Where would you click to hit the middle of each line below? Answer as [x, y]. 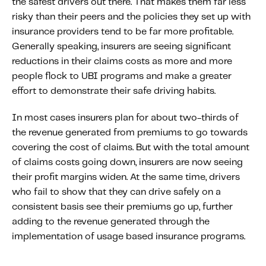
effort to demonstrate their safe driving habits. [114, 91]
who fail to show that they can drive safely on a [116, 192]
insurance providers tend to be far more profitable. [123, 32]
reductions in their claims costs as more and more [122, 62]
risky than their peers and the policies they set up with [131, 17]
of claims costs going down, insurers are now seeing [127, 163]
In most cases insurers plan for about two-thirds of [125, 118]
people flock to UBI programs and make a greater [122, 77]
